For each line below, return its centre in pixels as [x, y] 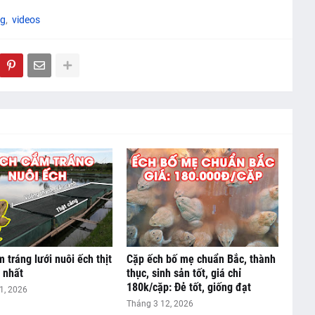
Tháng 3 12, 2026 [160, 304]
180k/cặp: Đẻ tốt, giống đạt [188, 288]
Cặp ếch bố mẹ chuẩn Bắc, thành [201, 259]
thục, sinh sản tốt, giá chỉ [184, 274]
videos [26, 20]
